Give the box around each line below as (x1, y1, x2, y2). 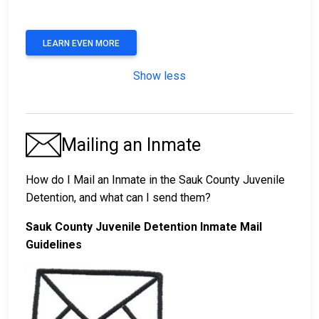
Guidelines (26, 237, 82, 251)
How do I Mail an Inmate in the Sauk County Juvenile (26, 172, 285, 187)
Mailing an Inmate (61, 134, 201, 155)
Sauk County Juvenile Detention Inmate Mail (26, 219, 262, 234)
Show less (133, 68, 186, 83)
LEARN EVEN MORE (43, 38, 120, 48)
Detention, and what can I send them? (26, 190, 211, 204)
